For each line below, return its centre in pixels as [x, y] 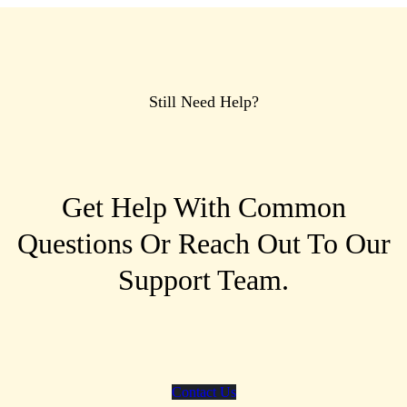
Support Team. [203, 280]
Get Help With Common [203, 208]
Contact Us [203, 392]
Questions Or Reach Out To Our [203, 244]
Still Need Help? [203, 101]
